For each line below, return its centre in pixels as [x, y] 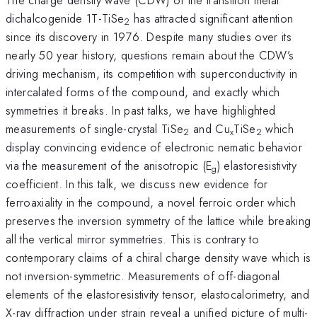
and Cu [210, 128]
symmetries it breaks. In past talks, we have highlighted [141, 110]
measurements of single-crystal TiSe [95, 128]
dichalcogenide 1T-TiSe [65, 18]
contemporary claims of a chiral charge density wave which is [158, 257]
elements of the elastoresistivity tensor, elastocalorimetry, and [157, 294]
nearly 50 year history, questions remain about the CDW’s [150, 55]
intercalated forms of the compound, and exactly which [143, 92]
